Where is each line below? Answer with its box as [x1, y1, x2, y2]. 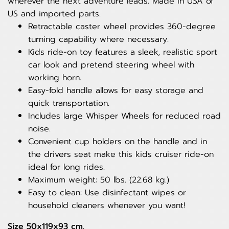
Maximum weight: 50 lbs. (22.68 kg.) [28, 174, 169, 186]
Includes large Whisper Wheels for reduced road [28, 110, 221, 122]
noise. [28, 123, 51, 135]
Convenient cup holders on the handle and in [28, 135, 207, 148]
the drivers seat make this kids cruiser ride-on [28, 148, 214, 161]
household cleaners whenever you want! [28, 199, 185, 212]
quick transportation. [28, 97, 109, 109]
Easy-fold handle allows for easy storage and [28, 84, 203, 97]
